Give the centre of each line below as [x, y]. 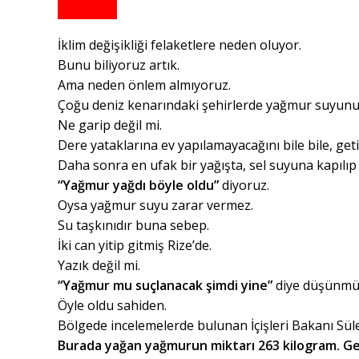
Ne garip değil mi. [110, 125]
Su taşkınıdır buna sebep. [133, 226]
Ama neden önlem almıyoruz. [144, 85]
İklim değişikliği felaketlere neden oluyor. [179, 45]
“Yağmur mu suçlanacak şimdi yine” [165, 286]
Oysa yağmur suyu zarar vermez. [155, 206]
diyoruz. [246, 186]
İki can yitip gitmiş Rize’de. [135, 246]
